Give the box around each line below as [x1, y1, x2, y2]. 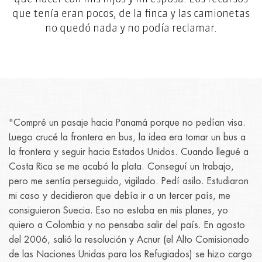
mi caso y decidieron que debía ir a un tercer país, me [9, 191, 230, 201]
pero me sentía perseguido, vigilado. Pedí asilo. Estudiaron [9, 176, 249, 186]
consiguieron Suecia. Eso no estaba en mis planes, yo [9, 205, 228, 215]
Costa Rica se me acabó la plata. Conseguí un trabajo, [9, 161, 234, 171]
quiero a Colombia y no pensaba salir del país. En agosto [9, 220, 245, 230]
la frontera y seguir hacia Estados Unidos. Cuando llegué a [9, 147, 249, 157]
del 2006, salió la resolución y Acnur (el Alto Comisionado [9, 235, 249, 244]
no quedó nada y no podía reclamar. [45, 23, 217, 34]
